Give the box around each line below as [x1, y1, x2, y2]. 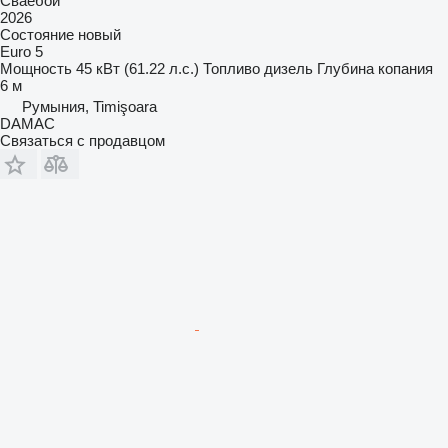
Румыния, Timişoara [22, 97, 157, 115]
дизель [264, 59, 313, 77]
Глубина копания [317, 59, 433, 77]
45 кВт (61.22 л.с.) [76, 59, 199, 77]
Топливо [203, 59, 260, 77]
